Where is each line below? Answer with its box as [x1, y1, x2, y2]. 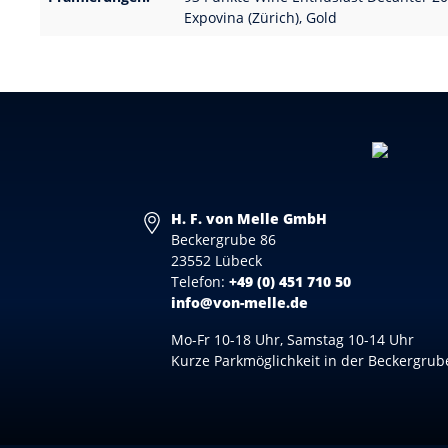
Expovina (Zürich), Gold [184, 8, 337, 27]
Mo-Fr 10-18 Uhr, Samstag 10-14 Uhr [171, 330, 415, 349]
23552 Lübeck [171, 251, 263, 270]
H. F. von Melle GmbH [171, 209, 328, 228]
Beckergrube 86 [171, 230, 277, 249]
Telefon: [171, 272, 230, 291]
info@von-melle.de [171, 293, 309, 312]
